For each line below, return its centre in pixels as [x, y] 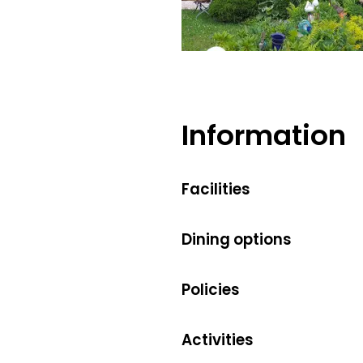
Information [264, 135]
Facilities [216, 189]
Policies [211, 290]
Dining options [237, 239]
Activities [218, 340]
